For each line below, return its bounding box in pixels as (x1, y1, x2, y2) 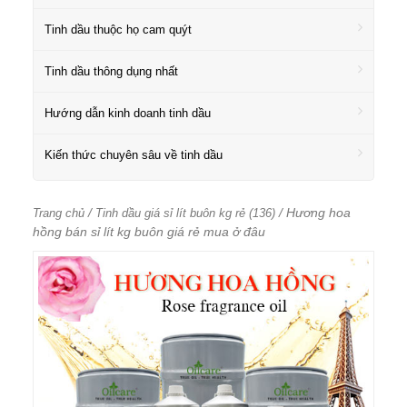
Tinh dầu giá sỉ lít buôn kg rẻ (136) (95, 206, 275, 220)
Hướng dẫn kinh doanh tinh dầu (45, 106, 211, 120)
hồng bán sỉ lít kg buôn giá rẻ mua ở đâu (33, 224, 265, 239)
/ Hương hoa (275, 205, 351, 220)
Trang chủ (33, 206, 84, 220)
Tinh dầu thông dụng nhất (45, 65, 178, 78)
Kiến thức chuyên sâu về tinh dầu (45, 148, 223, 162)
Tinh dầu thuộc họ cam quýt (45, 23, 192, 36)
